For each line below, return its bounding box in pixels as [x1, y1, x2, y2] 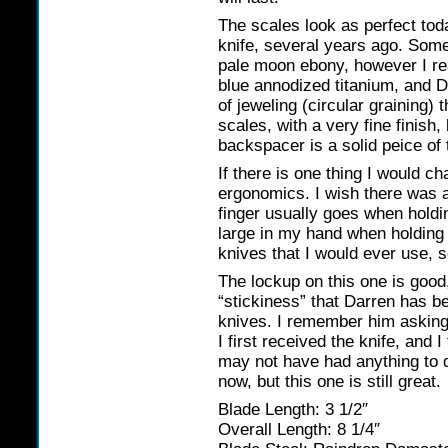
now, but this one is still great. [218, 372, 441, 392]
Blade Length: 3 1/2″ [218, 400, 368, 420]
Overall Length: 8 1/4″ [218, 420, 380, 440]
